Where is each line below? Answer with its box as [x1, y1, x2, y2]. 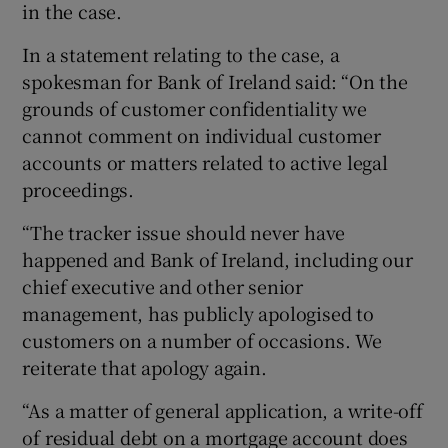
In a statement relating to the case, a [22, 40, 340, 67]
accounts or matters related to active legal [22, 148, 388, 175]
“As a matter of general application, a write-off [22, 396, 423, 423]
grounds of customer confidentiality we [22, 94, 367, 121]
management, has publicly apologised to [22, 299, 374, 326]
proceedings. [22, 175, 135, 202]
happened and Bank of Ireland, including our [22, 245, 413, 272]
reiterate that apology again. [22, 353, 267, 380]
